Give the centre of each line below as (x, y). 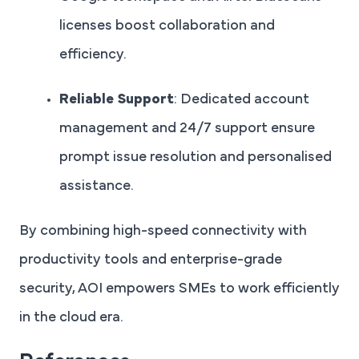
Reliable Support (117, 100)
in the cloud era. (71, 318)
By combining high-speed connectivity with (163, 231)
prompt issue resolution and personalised (196, 157)
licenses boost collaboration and (167, 26)
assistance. (97, 186)
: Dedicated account (242, 100)
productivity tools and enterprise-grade (151, 260)
